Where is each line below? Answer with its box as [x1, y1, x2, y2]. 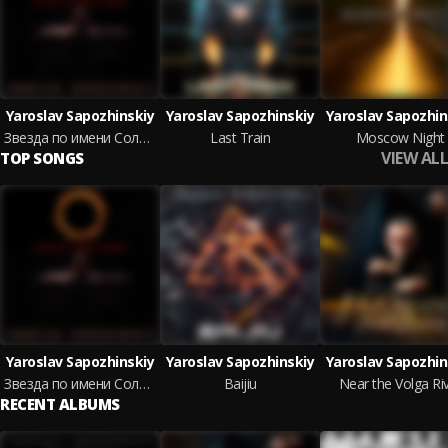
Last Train [210, 128, 270, 147]
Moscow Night [355, 128, 445, 147]
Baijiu [223, 374, 257, 393]
